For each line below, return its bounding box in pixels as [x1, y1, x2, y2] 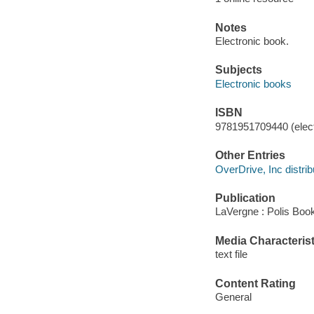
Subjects [214, 64, 262, 76]
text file [214, 248, 247, 261]
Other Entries [214, 149, 285, 162]
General [214, 291, 252, 303]
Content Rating [214, 277, 296, 289]
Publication [214, 191, 275, 204]
